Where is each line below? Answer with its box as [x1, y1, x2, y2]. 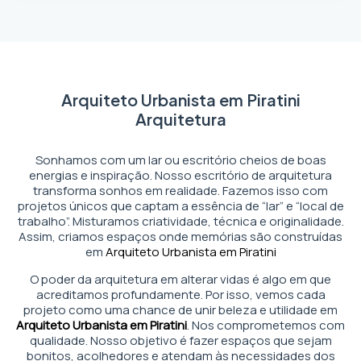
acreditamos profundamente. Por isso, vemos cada [35, 286, 326, 303]
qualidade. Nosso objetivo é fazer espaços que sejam [29, 332, 332, 349]
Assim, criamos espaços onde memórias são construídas [19, 228, 342, 245]
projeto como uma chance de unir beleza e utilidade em [23, 301, 338, 318]
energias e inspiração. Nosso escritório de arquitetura [29, 167, 332, 184]
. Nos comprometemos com [187, 317, 345, 334]
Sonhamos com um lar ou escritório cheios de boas [35, 151, 326, 168]
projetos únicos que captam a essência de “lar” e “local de [17, 197, 344, 214]
